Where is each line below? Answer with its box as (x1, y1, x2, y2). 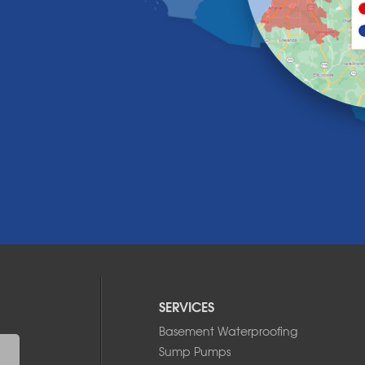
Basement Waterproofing (159, 322, 297, 339)
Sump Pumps (159, 342, 231, 359)
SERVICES (159, 295, 214, 316)
